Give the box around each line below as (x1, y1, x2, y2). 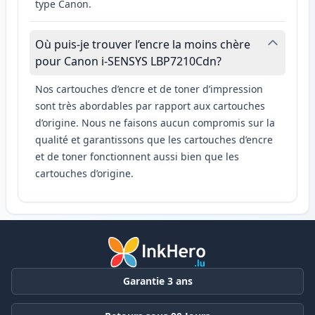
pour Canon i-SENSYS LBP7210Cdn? (35, 53, 221, 70)
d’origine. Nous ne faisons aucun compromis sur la (35, 116, 275, 130)
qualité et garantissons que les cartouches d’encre (35, 133, 273, 147)
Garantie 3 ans (122, 274, 193, 288)
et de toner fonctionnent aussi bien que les (35, 150, 239, 164)
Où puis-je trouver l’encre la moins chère (35, 37, 250, 53)
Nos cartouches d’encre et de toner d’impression (35, 82, 263, 96)
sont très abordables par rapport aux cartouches (35, 99, 265, 113)
